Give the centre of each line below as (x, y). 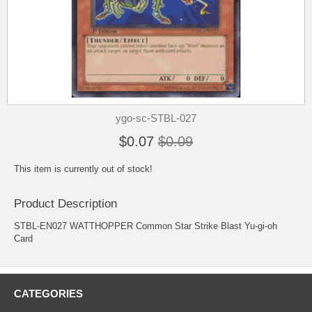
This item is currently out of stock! (83, 169)
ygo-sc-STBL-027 (156, 118)
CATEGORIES (48, 294)
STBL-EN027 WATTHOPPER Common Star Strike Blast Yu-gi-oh (146, 226)
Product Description (65, 204)
